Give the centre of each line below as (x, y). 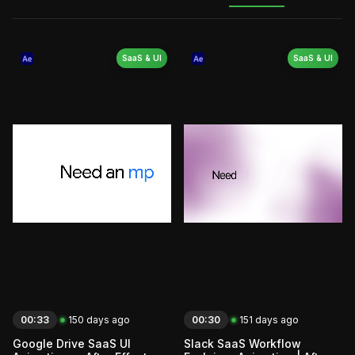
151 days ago (269, 320)
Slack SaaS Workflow (242, 344)
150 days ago (99, 320)
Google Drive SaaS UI (72, 344)
